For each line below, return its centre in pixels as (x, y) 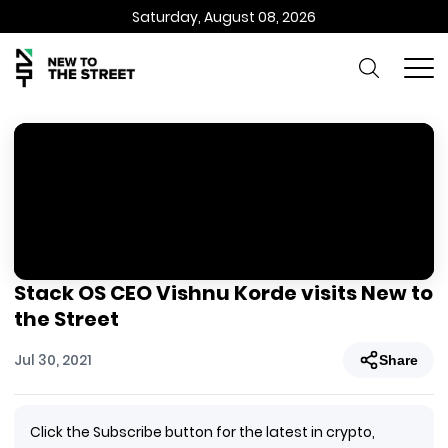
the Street (66, 319)
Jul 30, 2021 (53, 359)
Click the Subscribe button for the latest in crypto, (202, 432)
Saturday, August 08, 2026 (224, 16)
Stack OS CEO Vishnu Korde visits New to (223, 293)
